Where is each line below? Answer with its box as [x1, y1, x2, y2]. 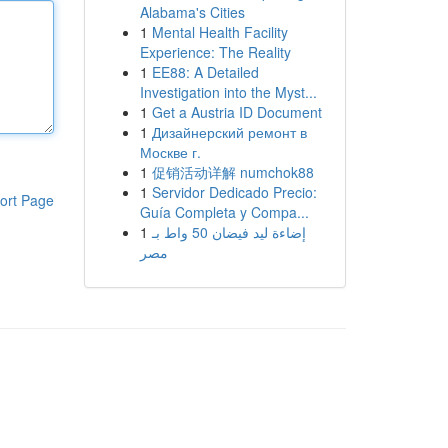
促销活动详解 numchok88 [151, 162, 314, 182]
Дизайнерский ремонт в [151, 122, 307, 142]
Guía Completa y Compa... [139, 202, 309, 222]
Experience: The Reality [139, 42, 291, 62]
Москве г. [139, 142, 201, 162]
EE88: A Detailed [151, 62, 259, 82]
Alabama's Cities [139, 2, 245, 22]
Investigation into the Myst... [139, 82, 317, 102]
